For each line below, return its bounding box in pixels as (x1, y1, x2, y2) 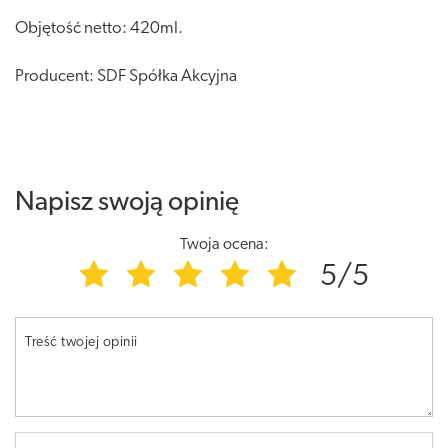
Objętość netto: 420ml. (15, 19, 183, 37)
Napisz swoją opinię (15, 189, 239, 217)
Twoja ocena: (179, 236, 269, 253)
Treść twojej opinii (25, 334, 138, 350)
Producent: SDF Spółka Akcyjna (15, 67, 237, 85)
